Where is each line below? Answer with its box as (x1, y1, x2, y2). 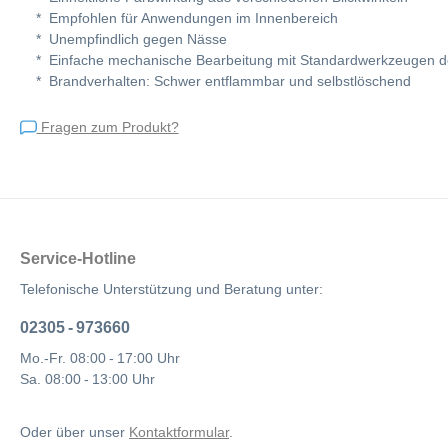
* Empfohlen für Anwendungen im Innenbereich (20, 9, 338, 26)
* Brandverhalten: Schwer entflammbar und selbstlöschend (20, 72, 411, 89)
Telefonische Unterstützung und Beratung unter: (20, 281, 323, 297)
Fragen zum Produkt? (36, 119, 179, 135)
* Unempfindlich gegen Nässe (20, 30, 227, 47)
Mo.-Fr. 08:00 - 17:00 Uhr (20, 350, 180, 366)
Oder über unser (20, 424, 129, 440)
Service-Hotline (20, 250, 136, 267)
